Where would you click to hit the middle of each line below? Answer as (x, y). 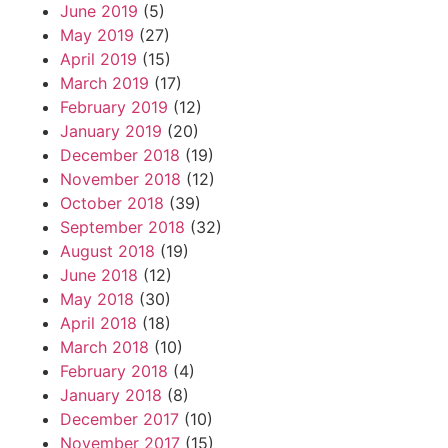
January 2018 (111, 395)
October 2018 (112, 203)
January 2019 (111, 131)
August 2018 (107, 251)
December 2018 (120, 155)
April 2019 (98, 59)
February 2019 (114, 107)
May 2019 (97, 35)
